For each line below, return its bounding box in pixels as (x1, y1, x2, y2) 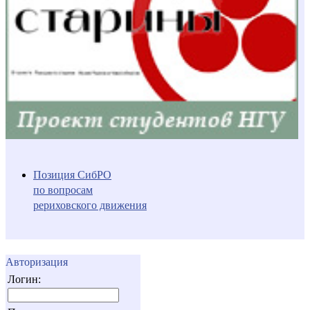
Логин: (8, 273, 41, 285)
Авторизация (6, 255, 68, 268)
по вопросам (33, 183, 93, 196)
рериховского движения (33, 199, 147, 211)
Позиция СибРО (33, 168, 111, 181)
